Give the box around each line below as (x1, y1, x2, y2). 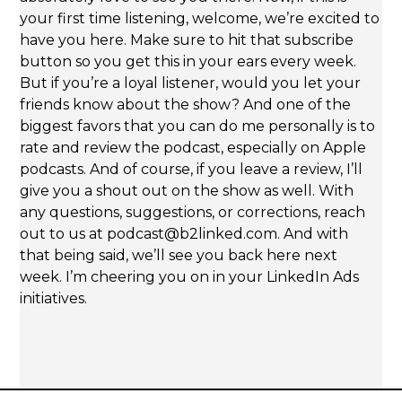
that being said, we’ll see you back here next (20, 247, 338, 265)
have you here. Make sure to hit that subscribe (20, 31, 354, 49)
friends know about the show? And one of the (20, 96, 352, 114)
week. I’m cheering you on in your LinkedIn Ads (20, 268, 360, 286)
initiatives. (20, 290, 88, 308)
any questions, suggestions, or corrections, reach (20, 204, 366, 222)
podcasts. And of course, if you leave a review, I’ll (20, 161, 363, 179)
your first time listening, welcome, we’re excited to (20, 10, 380, 28)
